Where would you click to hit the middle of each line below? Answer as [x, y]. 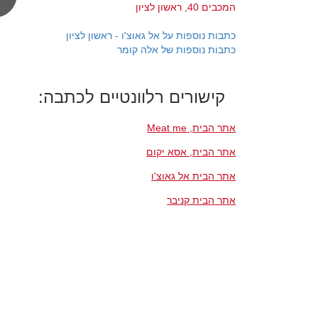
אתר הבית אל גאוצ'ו [194, 176]
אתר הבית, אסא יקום [191, 152]
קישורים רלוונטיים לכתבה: [132, 97]
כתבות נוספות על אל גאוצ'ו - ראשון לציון [151, 35]
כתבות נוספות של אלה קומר [177, 50]
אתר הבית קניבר [202, 200]
